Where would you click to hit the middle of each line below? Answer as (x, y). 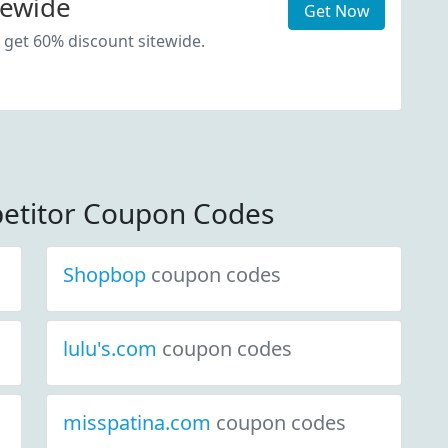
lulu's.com (112, 348)
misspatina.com (139, 422)
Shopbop (107, 274)
